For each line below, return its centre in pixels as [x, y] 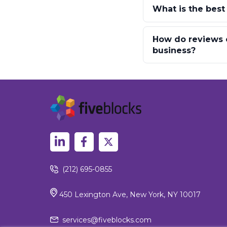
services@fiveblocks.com [107, 220]
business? [174, 50]
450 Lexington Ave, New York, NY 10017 [129, 194]
